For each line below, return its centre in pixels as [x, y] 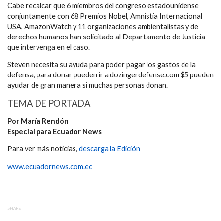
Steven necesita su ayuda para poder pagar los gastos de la [102, 65]
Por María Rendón [38, 121]
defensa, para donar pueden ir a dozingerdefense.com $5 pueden [110, 75]
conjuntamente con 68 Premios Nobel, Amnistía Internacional [105, 16]
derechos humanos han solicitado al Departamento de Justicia [106, 37]
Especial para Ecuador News [55, 131]
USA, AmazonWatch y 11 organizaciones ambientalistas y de [103, 26]
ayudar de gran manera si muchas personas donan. [88, 85]
